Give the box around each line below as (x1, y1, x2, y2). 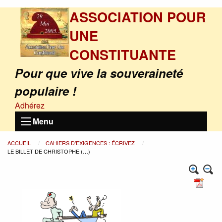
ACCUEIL (7, 139, 32, 147)
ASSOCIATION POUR (69, 7, 206, 26)
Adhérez (15, 100, 45, 111)
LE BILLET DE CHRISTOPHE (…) (7, 147, 90, 155)
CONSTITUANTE (69, 45, 176, 64)
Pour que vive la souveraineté (15, 64, 183, 81)
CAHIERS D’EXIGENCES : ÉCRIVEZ (46, 139, 136, 147)
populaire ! (15, 82, 76, 99)
